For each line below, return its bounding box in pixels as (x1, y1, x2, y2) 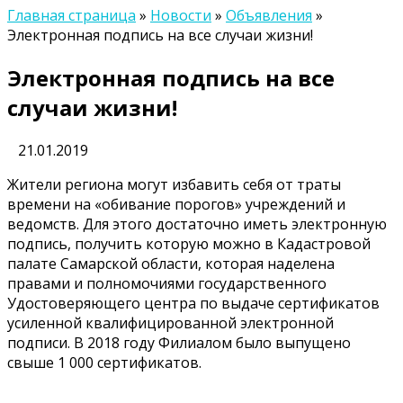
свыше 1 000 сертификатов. (7, 352, 201, 372)
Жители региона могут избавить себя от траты (7, 174, 341, 194)
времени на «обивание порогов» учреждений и (7, 193, 345, 214)
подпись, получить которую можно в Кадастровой (7, 233, 371, 254)
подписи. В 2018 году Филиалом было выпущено (7, 332, 351, 353)
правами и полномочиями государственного (7, 273, 327, 293)
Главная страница (7, 5, 136, 25)
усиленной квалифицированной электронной (7, 312, 334, 333)
